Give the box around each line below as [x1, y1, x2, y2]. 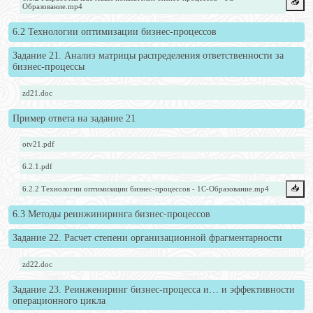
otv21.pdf [22, 140, 55, 149]
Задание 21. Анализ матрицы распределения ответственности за [12, 50, 284, 61]
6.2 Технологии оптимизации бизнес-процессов [12, 27, 217, 38]
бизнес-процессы [12, 61, 85, 73]
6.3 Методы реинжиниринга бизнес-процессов [12, 209, 210, 220]
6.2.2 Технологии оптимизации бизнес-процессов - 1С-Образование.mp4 [22, 184, 270, 194]
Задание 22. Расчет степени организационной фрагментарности [12, 233, 282, 244]
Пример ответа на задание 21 [12, 112, 136, 124]
